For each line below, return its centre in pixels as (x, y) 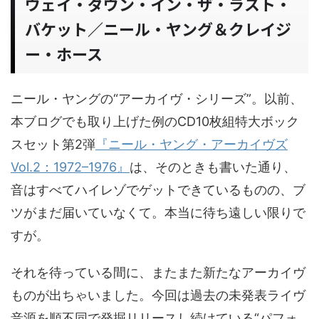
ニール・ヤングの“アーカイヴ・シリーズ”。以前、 (157, 99)
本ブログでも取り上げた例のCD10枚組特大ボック (155, 121)
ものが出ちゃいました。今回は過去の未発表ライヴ (158, 295)
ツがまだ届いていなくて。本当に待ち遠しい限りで (158, 213)
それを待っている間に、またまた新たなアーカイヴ (158, 272)
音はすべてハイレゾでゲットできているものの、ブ (158, 190)
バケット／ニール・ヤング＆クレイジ (158, 28)
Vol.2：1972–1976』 (70, 167)
